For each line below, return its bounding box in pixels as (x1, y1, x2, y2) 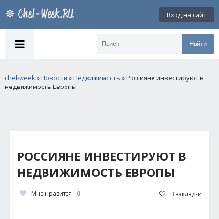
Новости (41, 73, 67, 82)
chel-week (5, 73, 35, 82)
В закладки (170, 189, 202, 198)
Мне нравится (31, 189, 72, 197)
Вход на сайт (167, 10, 207, 19)
